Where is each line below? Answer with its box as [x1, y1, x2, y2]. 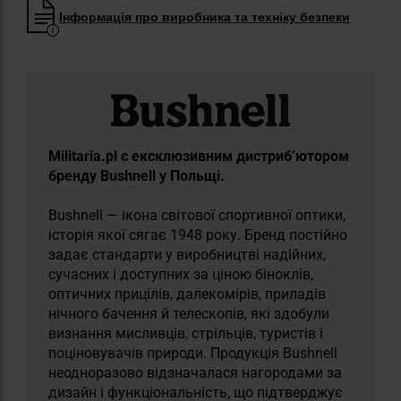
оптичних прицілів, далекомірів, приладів [48, 286, 326, 303]
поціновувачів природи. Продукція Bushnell [48, 345, 337, 363]
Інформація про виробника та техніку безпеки [59, 7, 350, 25]
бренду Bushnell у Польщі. [48, 167, 225, 185]
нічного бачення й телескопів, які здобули [48, 305, 329, 323]
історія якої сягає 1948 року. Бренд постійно [48, 226, 347, 244]
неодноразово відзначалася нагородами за [48, 364, 342, 382]
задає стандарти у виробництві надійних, [48, 246, 326, 264]
